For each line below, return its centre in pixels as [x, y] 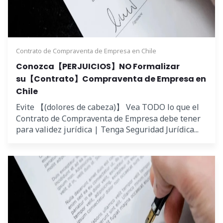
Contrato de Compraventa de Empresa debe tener [108, 118]
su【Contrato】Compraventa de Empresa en [111, 79]
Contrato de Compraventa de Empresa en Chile [86, 51]
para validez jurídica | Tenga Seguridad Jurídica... [107, 129]
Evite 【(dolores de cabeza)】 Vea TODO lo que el [108, 107]
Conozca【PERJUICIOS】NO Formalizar [98, 66]
